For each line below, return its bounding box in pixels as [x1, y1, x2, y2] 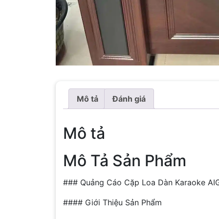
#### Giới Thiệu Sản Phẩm [63, 197, 162, 208]
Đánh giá [112, 94, 146, 104]
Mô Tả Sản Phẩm [63, 151, 186, 171]
